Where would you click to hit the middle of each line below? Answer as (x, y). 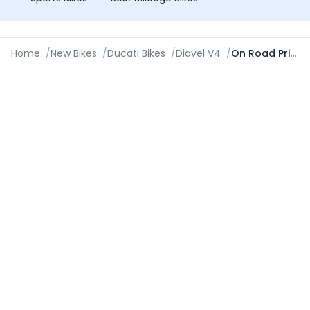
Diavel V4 (198, 53)
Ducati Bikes (136, 53)
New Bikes (74, 53)
